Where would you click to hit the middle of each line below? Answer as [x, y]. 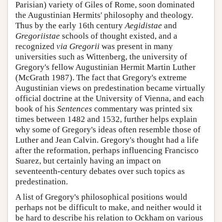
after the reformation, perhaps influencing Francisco [107, 151]
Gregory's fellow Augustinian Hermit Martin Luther [106, 67]
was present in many [136, 47]
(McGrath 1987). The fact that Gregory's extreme [101, 78]
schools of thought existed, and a [119, 36]
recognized [36, 47]
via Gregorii [78, 47]
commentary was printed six [142, 109]
